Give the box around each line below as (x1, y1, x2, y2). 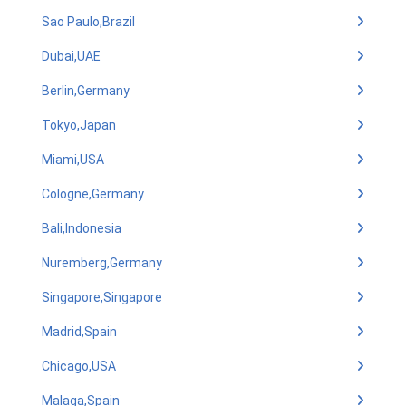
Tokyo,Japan (42, 118, 116, 132)
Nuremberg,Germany (42, 256, 162, 270)
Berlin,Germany (42, 83, 130, 98)
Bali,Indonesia (42, 221, 121, 236)
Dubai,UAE (42, 49, 101, 63)
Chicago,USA (42, 359, 116, 373)
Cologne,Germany (42, 187, 144, 201)
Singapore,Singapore (42, 290, 162, 304)
